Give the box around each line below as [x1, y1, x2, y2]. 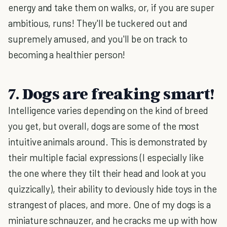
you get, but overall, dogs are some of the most [8, 120, 200, 132]
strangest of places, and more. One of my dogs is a [8, 199, 211, 210]
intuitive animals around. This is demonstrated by [8, 136, 208, 147]
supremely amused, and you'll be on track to [8, 33, 187, 45]
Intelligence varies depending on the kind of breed [8, 104, 209, 116]
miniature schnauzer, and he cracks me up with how [8, 214, 218, 226]
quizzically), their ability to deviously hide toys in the [8, 183, 217, 195]
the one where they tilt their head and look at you [8, 167, 207, 179]
